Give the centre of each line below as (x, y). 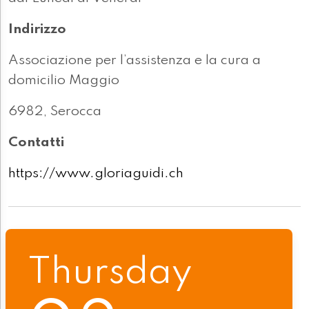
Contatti (36, 143)
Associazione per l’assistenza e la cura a (134, 61)
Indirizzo (37, 30)
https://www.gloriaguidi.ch (96, 174)
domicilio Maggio (64, 81)
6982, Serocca (55, 112)
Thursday (110, 273)
